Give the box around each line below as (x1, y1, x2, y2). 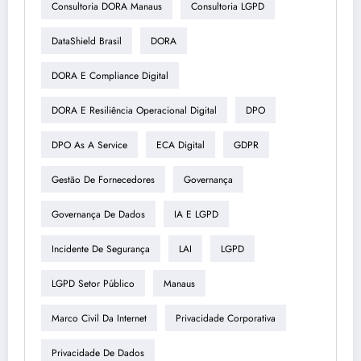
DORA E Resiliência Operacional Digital (52, 102, 217, 118)
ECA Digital (156, 137, 205, 152)
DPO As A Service (52, 137, 127, 152)
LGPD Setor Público (52, 276, 135, 291)
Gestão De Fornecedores (52, 172, 155, 187)
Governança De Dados (52, 206, 145, 222)
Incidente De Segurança (52, 241, 150, 256)
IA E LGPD (174, 206, 218, 222)
